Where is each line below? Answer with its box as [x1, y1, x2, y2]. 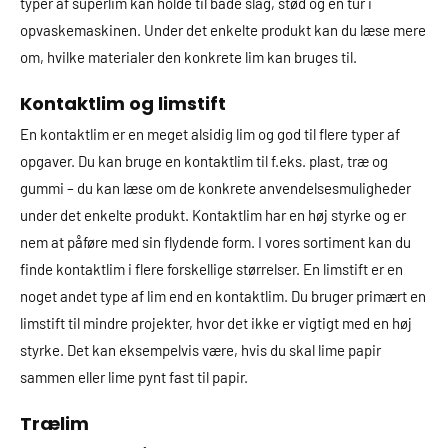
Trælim [20, 411, 89, 436]
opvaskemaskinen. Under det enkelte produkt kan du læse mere [20, 21, 426, 39]
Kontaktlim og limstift [20, 91, 226, 116]
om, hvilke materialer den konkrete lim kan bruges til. [20, 48, 357, 66]
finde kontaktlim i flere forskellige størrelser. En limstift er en [20, 260, 403, 278]
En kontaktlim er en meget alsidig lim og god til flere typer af [20, 125, 400, 143]
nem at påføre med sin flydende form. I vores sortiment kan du [20, 233, 411, 251]
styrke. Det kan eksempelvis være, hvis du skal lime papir [20, 341, 381, 359]
